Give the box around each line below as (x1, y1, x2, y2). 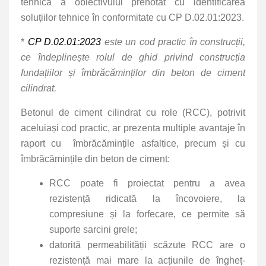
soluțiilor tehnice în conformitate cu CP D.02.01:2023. (21, 12, 244, 23)
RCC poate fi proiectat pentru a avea (49, 178, 245, 188)
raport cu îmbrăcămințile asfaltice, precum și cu (21, 138, 245, 148)
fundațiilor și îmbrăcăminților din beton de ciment (21, 67, 245, 78)
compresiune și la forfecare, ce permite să (49, 208, 245, 219)
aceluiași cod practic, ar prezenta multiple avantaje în (21, 122, 245, 133)
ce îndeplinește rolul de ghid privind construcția (21, 52, 245, 62)
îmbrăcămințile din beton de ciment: (21, 153, 172, 164)
